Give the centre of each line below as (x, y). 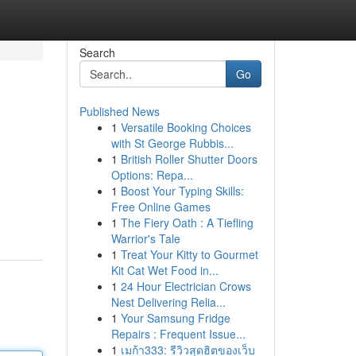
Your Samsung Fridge (175, 318)
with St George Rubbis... (172, 143)
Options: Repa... (152, 175)
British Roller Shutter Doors (189, 159)
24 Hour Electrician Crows (186, 286)
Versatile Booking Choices (186, 127)
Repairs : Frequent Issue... (178, 334)
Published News (119, 111)
